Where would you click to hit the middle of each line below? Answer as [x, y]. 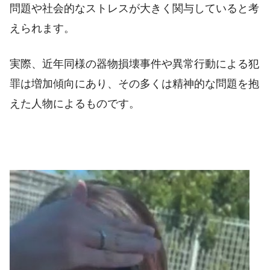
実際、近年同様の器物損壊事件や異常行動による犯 [134, 64]
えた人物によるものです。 [75, 104]
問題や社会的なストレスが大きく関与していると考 [134, 8]
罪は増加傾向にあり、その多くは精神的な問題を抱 [134, 84]
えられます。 [42, 28]
